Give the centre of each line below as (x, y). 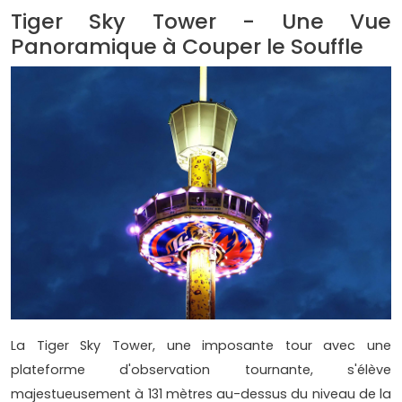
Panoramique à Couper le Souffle (187, 46)
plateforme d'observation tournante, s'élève (201, 370)
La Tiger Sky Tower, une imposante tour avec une (201, 346)
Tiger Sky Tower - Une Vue (201, 21)
